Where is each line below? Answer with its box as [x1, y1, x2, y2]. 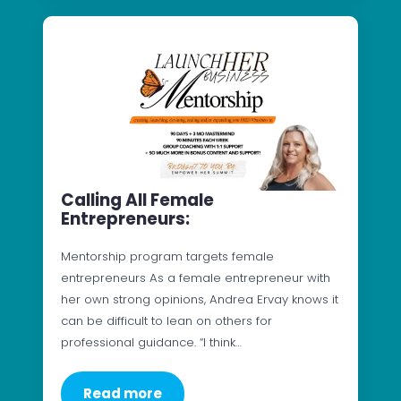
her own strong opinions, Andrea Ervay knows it [61, 291, 338, 309]
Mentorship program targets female [61, 248, 274, 266]
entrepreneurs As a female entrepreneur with [61, 269, 330, 287]
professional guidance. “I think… [61, 334, 242, 352]
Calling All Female [61, 188, 214, 213]
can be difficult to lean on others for [61, 312, 272, 330]
